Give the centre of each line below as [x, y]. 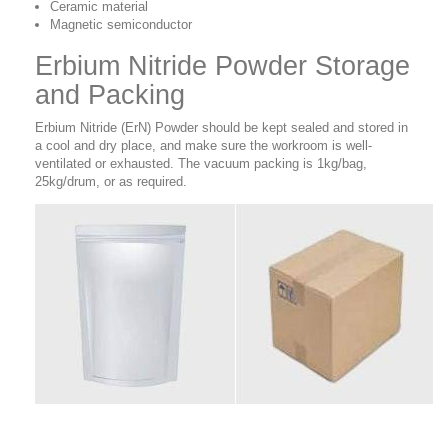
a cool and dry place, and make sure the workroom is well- [203, 146]
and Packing [110, 95]
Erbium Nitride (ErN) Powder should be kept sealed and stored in [221, 128]
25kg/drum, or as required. [111, 182]
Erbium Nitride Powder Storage [222, 66]
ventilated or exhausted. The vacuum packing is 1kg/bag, [201, 164]
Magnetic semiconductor [121, 25]
